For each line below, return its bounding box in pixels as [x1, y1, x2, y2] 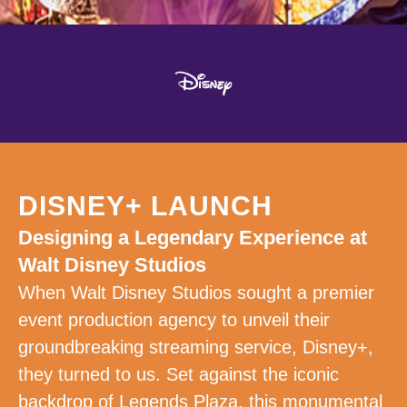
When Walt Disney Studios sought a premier [18, 283, 374, 303]
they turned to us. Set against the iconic [18, 364, 339, 385]
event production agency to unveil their [18, 310, 330, 331]
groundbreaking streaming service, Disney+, [18, 337, 373, 358]
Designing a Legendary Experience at [18, 226, 367, 250]
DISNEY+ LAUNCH [18, 191, 273, 222]
